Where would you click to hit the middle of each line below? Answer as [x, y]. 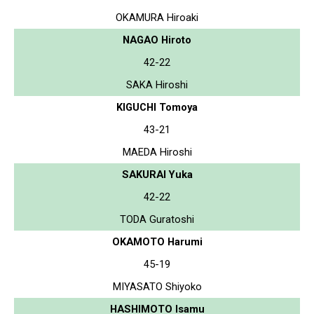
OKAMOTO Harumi [157, 241]
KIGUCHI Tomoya [157, 107]
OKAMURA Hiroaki [157, 17]
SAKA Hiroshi [157, 84]
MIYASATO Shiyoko [157, 286]
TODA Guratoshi [157, 219]
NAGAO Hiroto [157, 40]
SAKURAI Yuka [157, 174]
